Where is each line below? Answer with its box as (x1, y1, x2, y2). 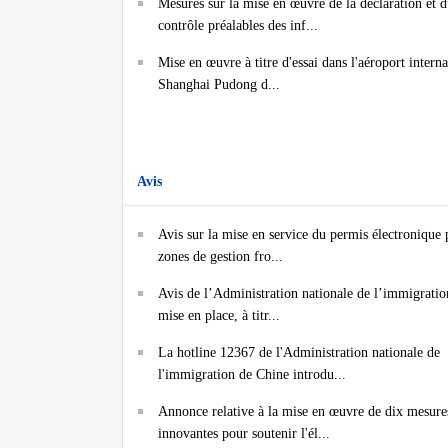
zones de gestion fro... (158, 249, 283, 264)
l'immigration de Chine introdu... (158, 367, 346, 382)
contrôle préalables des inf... (158, 18, 318, 33)
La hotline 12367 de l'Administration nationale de (158, 345, 440, 360)
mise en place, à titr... (158, 308, 280, 323)
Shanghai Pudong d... (158, 77, 280, 92)
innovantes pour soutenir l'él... (158, 426, 330, 441)
